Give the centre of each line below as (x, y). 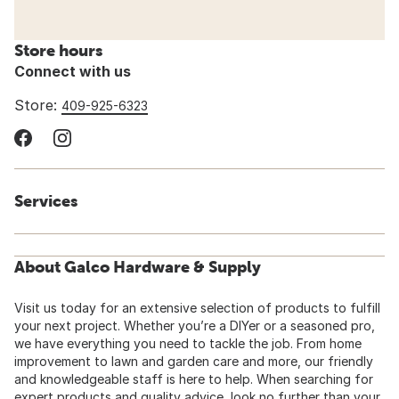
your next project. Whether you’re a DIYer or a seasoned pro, (195, 326)
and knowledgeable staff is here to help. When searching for (194, 379)
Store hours (58, 51)
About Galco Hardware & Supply (138, 267)
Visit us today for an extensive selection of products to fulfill (197, 308)
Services (46, 201)
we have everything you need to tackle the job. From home (188, 344)
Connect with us (73, 72)
